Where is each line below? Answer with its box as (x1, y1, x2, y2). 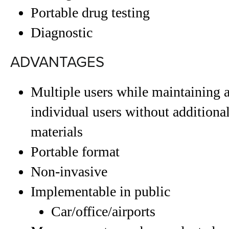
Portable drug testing (31, 5, 150, 20)
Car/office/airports (51, 203, 155, 219)
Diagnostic (31, 25, 93, 40)
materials (31, 124, 83, 140)
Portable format (31, 144, 120, 159)
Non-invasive (31, 164, 107, 179)
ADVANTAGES (10, 53, 104, 71)
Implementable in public (31, 184, 170, 199)
